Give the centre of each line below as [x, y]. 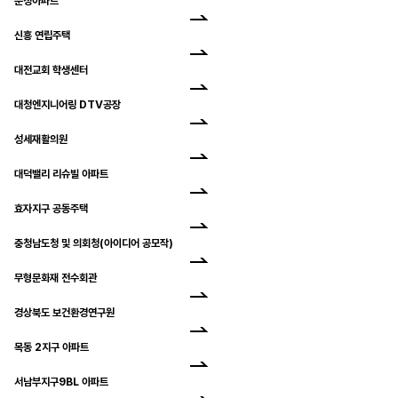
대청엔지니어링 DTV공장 [68, 104]
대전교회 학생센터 [51, 70]
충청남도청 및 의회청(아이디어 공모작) [94, 243]
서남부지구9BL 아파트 [61, 382]
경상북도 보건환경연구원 [64, 312]
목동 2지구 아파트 [52, 347]
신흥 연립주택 [42, 35]
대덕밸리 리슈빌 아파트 [61, 174]
